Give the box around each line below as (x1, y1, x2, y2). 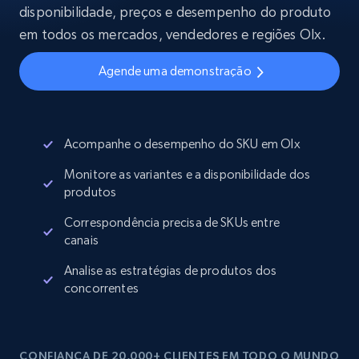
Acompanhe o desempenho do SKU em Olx (64, 136, 301, 151)
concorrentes (64, 280, 139, 296)
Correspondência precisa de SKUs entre (64, 215, 280, 230)
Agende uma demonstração (99, 63, 252, 79)
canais (64, 232, 99, 248)
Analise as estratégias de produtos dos (64, 263, 277, 278)
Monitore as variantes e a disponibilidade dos (64, 167, 311, 182)
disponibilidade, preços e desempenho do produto (19, 3, 332, 20)
